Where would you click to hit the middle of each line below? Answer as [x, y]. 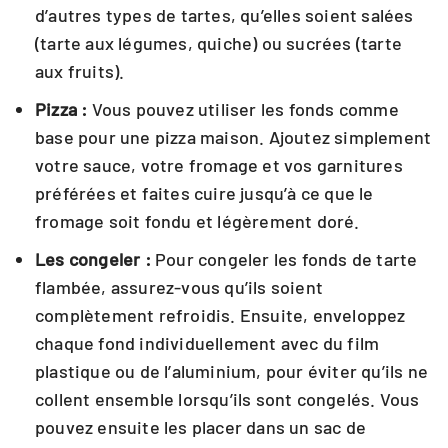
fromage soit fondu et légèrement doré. [197, 221]
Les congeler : [93, 259]
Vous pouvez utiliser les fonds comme [243, 109]
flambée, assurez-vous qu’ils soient [179, 287]
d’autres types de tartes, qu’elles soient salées [224, 15]
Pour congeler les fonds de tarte [284, 259]
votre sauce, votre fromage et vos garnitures [219, 165]
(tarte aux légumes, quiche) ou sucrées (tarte [219, 43]
